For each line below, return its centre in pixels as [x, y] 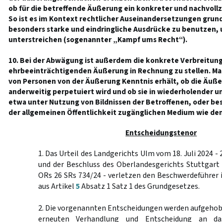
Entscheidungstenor [161, 133]
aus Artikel [57, 186]
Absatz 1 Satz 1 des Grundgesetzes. [139, 186]
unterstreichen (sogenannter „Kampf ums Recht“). [98, 40]
